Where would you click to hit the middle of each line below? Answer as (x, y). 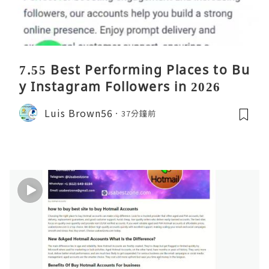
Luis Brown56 (79, 113)
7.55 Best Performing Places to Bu (134, 70)
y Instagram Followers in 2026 (120, 87)
